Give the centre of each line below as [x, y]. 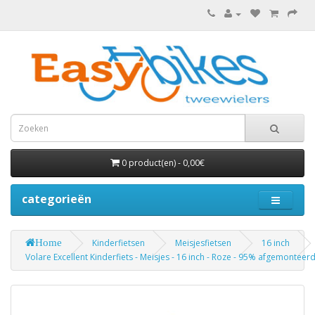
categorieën [57, 199]
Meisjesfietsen [203, 243]
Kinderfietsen [118, 243]
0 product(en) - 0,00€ [163, 163]
